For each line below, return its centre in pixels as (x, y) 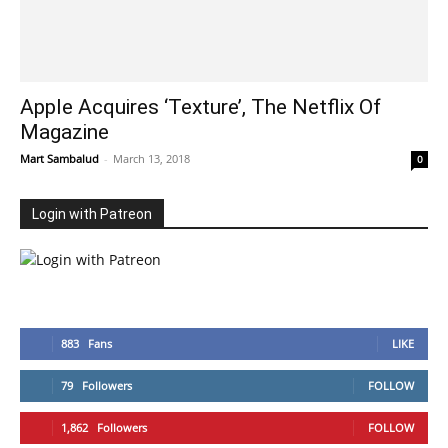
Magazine (64, 132)
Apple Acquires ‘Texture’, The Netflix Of (200, 107)
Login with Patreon (92, 214)
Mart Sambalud (59, 159)
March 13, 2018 (151, 159)
